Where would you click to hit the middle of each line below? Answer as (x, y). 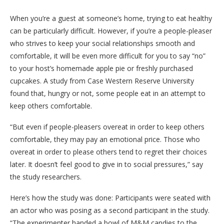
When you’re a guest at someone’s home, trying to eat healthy (111, 18)
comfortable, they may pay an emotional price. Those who (105, 139)
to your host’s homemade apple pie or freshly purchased (101, 68)
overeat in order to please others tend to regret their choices (108, 152)
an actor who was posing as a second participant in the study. (110, 210)
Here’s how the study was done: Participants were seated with (110, 198)
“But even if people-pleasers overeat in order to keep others (107, 127)
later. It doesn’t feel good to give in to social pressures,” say (106, 164)
